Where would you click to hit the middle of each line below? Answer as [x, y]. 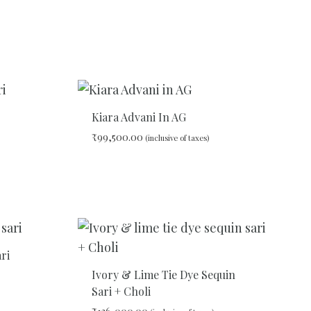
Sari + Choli [121, 291]
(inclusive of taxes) [177, 138]
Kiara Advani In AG [139, 117]
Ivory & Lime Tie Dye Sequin [163, 275]
